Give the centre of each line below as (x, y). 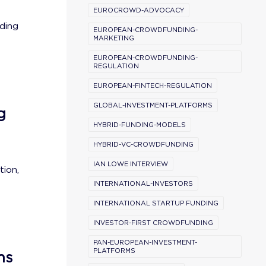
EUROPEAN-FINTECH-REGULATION (153, 85)
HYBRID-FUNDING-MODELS (140, 125)
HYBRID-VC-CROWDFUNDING (143, 144)
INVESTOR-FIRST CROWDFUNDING (153, 223)
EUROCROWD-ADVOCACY (139, 10)
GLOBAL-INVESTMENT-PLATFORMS (153, 105)
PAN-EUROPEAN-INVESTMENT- (145, 242)
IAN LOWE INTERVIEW (131, 164)
